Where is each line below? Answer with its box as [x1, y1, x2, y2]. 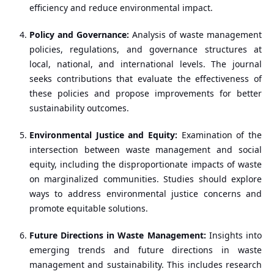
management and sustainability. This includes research [29, 259, 262, 271]
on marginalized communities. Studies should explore [29, 173, 262, 185]
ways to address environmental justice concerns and [29, 188, 262, 200]
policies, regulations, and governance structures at [29, 43, 262, 56]
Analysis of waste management [129, 29, 262, 41]
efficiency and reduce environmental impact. [29, 2, 213, 14]
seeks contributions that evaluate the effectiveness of [29, 73, 262, 85]
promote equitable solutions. [29, 202, 148, 215]
